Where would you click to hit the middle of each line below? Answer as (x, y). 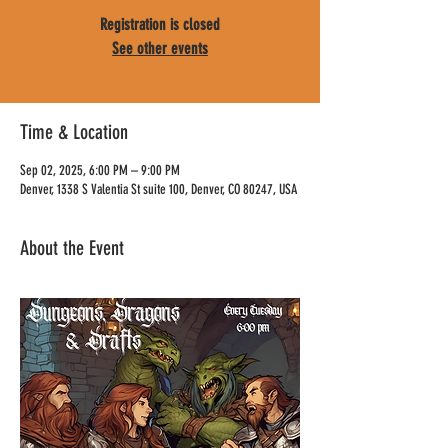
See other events (160, 48)
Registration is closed (160, 24)
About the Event (72, 248)
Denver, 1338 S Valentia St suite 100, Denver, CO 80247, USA (158, 189)
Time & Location (74, 132)
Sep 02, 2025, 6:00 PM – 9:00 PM (100, 170)
